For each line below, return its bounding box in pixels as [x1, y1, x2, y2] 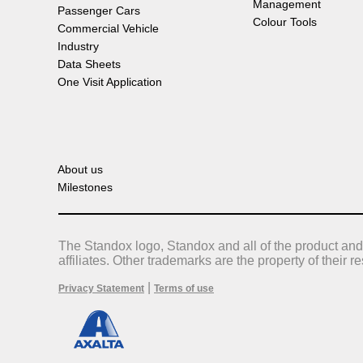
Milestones [58, 181, 113, 194]
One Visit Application [58, 75, 162, 89]
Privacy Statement [58, 283, 144, 295]
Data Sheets [58, 58, 121, 71]
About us [58, 163, 103, 177]
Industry [58, 40, 99, 53]
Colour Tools [253, 15, 318, 29]
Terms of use [154, 283, 214, 295]
